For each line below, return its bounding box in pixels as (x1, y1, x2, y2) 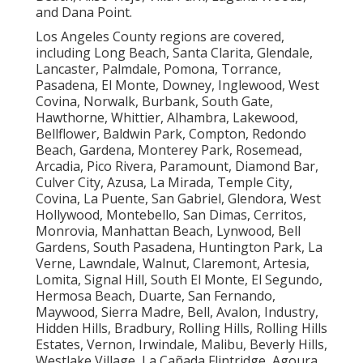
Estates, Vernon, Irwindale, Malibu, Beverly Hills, (36, 335, 327, 354)
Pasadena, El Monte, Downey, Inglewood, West (36, 76, 319, 95)
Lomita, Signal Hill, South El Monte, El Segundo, (36, 271, 322, 289)
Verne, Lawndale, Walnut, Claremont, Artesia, (36, 254, 310, 273)
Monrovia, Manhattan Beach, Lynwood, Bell (36, 222, 301, 241)
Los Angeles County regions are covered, (36, 28, 284, 46)
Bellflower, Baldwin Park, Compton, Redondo (36, 125, 306, 143)
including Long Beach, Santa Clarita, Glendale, (36, 44, 313, 62)
